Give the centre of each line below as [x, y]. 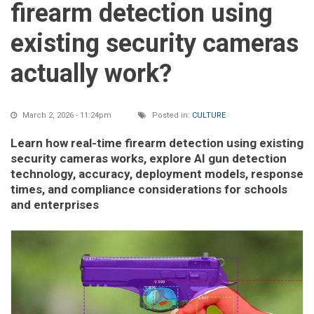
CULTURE [209, 116]
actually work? [91, 74]
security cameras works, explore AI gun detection [149, 159]
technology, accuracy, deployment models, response [157, 174]
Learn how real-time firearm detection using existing [157, 143]
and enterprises [55, 205]
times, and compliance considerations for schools [149, 190]
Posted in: [171, 116]
